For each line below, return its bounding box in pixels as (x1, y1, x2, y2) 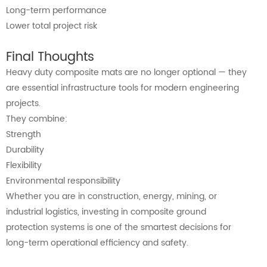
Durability (6, 143, 44, 157)
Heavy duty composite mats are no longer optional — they (6, 66, 247, 80)
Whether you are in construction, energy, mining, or (6, 190, 217, 204)
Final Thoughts (6, 47, 94, 68)
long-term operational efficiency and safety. (6, 236, 188, 250)
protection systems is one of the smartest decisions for (6, 221, 231, 235)
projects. (6, 97, 41, 111)
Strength (6, 128, 41, 142)
